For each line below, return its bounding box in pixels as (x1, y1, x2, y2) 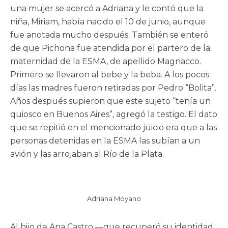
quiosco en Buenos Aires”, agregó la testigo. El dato (10, 109, 217, 119)
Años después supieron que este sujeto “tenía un (10, 96, 211, 106)
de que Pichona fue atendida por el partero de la (10, 43, 210, 53)
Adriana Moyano (87, 194, 141, 203)
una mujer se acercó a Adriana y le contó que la (10, 3, 204, 13)
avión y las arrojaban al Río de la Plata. (10, 149, 164, 159)
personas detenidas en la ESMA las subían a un (10, 135, 200, 146)
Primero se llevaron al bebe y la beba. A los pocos (10, 69, 209, 79)
